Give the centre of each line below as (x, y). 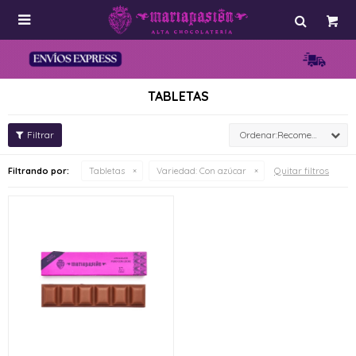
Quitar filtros (302, 170)
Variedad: (177, 171)
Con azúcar (222, 171)
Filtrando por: (39, 171)
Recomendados (294, 135)
